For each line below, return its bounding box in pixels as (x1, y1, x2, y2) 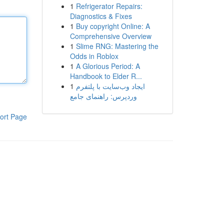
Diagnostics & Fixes (69, 11, 132, 21)
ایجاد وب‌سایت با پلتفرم (75, 81, 145, 91)
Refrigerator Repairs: (75, 1, 142, 11)
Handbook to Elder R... (69, 71, 142, 81)
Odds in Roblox (69, 51, 118, 61)
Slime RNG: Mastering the (75, 41, 158, 51)
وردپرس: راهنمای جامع (69, 91, 137, 101)
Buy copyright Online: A (75, 21, 150, 31)
